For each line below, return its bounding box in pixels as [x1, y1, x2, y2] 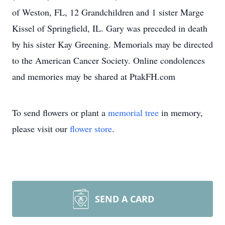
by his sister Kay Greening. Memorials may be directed [12, 38, 213, 50]
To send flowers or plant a [12, 106, 108, 119]
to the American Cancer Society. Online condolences [12, 54, 205, 66]
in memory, [159, 106, 203, 119]
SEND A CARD [95, 193, 154, 205]
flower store [70, 123, 112, 135]
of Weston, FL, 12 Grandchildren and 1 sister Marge [12, 6, 204, 18]
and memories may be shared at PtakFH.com [12, 70, 175, 82]
